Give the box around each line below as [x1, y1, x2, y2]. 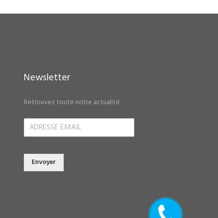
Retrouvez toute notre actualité [23, 96, 120, 108]
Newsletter [23, 70, 71, 86]
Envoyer [31, 156, 56, 168]
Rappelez [152, 207, 180, 215]
